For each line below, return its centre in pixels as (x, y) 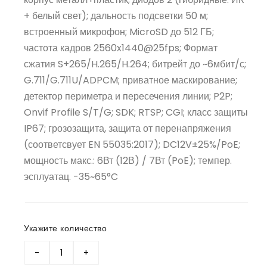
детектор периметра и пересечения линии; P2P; (128, 96)
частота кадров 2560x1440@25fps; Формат (121, 48)
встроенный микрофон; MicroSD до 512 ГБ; (119, 32)
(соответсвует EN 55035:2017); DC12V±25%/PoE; (132, 145)
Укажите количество (65, 229)
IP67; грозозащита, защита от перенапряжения (128, 128)
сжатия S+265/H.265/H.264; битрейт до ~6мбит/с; (135, 64)
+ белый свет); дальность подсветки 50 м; (116, 16)
